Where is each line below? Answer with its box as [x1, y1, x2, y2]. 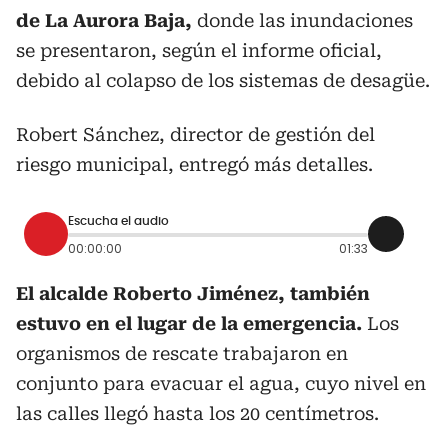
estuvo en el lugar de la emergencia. [16, 313, 362, 334]
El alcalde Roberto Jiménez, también [16, 283, 370, 304]
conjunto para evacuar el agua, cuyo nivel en [16, 373, 426, 394]
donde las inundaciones [192, 10, 413, 31]
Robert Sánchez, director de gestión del [16, 124, 375, 145]
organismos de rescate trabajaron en [16, 343, 348, 364]
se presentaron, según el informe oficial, [16, 40, 382, 61]
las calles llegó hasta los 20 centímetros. [16, 403, 379, 424]
